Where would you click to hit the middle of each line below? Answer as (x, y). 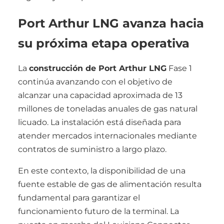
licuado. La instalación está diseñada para (99, 122)
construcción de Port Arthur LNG (98, 68)
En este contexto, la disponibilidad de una (102, 170)
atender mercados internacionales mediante (107, 135)
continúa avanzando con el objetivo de (95, 81)
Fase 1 (179, 68)
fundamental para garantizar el (79, 197)
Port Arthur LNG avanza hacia (111, 23)
